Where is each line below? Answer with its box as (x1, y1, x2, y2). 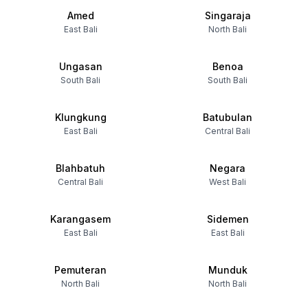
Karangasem (50, 213, 111, 225)
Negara (210, 162, 245, 174)
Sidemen (206, 213, 249, 225)
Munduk (208, 264, 247, 276)
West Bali (209, 177, 246, 187)
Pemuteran (54, 264, 107, 276)
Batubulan (203, 111, 252, 123)
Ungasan (58, 60, 102, 72)
